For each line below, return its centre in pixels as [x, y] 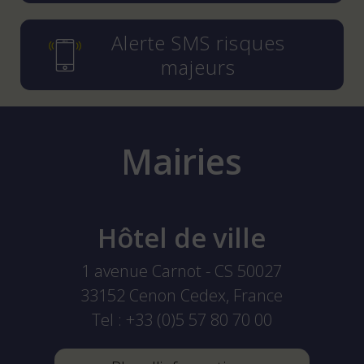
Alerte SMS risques [198, 43]
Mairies [182, 160]
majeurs [198, 67]
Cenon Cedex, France [206, 295]
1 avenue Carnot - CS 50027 [182, 271]
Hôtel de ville [182, 238]
